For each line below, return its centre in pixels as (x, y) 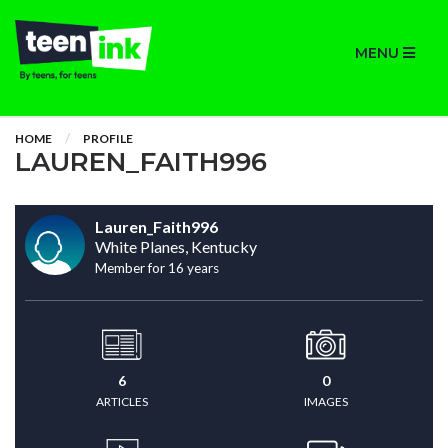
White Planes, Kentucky (176, 246)
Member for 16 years (157, 268)
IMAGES (326, 401)
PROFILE (108, 138)
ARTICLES (122, 401)
